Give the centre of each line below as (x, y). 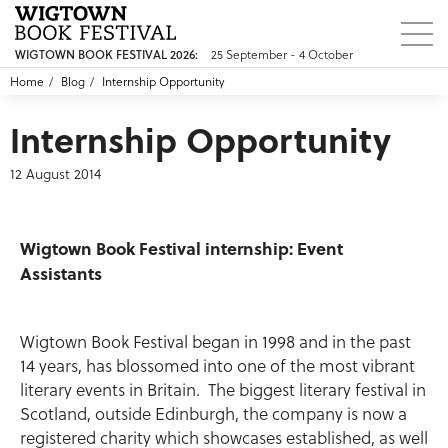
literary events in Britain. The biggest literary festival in (223, 390)
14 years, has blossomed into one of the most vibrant (217, 366)
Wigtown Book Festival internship (154, 248)
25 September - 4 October (282, 54)
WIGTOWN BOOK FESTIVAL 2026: (106, 54)
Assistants (61, 273)
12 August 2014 (55, 174)
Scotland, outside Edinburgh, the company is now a (213, 414)
